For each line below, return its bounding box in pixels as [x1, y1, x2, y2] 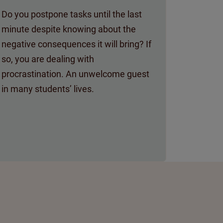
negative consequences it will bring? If [1, 38, 151, 49]
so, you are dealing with [1, 53, 94, 64]
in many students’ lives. [1, 83, 94, 94]
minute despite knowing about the [1, 23, 136, 34]
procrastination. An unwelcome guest [1, 68, 149, 79]
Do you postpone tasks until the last [1, 8, 142, 19]
